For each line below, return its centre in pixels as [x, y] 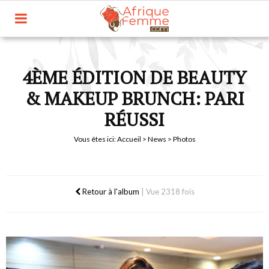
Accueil [129, 139]
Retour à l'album [110, 192]
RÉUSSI [134, 119]
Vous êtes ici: [95, 139]
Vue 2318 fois [170, 192]
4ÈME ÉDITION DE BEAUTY [134, 77]
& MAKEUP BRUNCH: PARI [134, 98]
